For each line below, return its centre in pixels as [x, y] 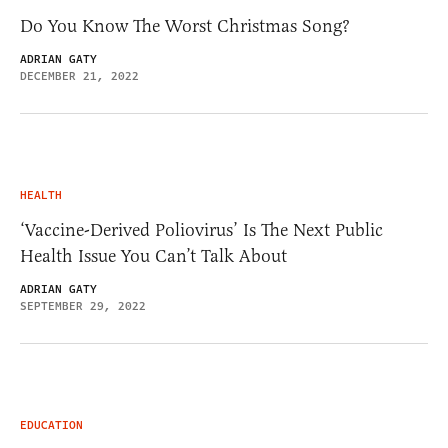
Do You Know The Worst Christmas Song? [185, 26]
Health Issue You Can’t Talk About [153, 256]
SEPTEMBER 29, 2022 [83, 307]
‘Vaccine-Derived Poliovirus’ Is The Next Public [201, 230]
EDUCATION [51, 426]
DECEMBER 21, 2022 [79, 77]
